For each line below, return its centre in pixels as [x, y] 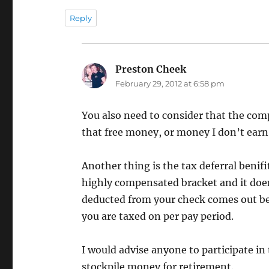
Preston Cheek [151, 69]
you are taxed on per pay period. [158, 216]
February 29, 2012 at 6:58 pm [170, 83]
